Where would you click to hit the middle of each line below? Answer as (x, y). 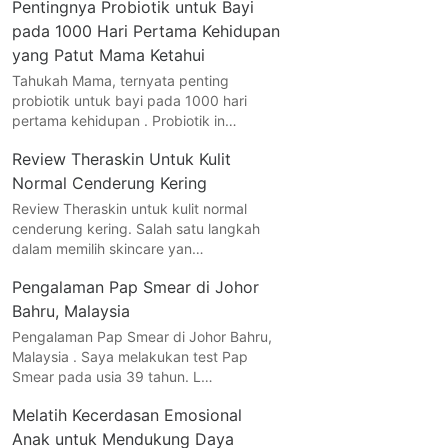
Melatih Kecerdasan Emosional (126, 414)
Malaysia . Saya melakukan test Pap (129, 356)
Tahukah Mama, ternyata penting (120, 80)
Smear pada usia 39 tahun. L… (112, 376)
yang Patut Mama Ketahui (108, 54)
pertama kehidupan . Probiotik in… (124, 120)
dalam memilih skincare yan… (107, 248)
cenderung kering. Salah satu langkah (135, 228)
